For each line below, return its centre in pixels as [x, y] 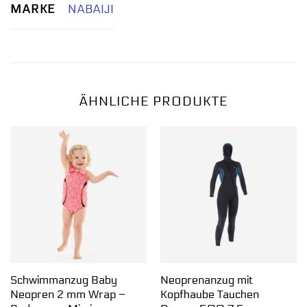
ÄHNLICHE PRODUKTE [153, 101]
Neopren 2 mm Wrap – [67, 295]
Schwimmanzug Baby [63, 280]
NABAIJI [90, 10]
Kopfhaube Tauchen [209, 295]
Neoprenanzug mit [206, 280]
